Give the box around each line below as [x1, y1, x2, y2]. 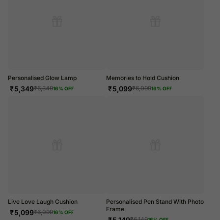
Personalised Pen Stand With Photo [106, 197, 204, 205]
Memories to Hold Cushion [106, 74, 179, 82]
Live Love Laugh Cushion [8, 197, 78, 205]
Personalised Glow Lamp [8, 74, 77, 82]
